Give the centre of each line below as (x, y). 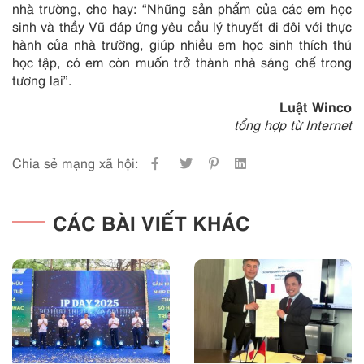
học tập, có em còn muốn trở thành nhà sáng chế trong (182, 62)
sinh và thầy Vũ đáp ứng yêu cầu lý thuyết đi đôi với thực (182, 26)
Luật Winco (316, 106)
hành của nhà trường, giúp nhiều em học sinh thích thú (182, 44)
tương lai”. (42, 80)
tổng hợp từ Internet (293, 124)
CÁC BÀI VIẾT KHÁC (152, 221)
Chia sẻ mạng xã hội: (76, 162)
